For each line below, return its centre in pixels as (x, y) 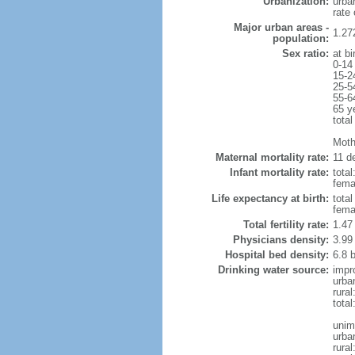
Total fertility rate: (286, 225)
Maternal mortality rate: (272, 157)
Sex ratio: (305, 53)
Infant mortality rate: (279, 172)
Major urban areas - (281, 27)
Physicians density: (281, 240)
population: (300, 38)
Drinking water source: (273, 270)
